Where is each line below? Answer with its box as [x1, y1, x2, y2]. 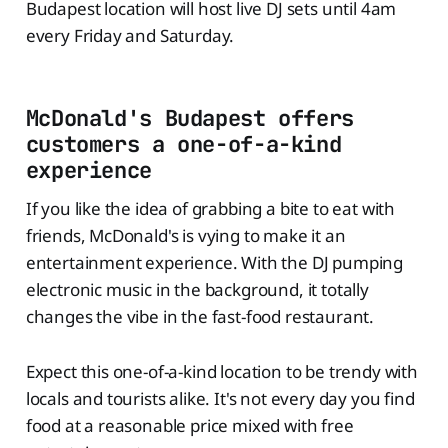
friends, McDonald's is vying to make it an [25, 224, 346, 248]
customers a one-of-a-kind [25, 129, 342, 160]
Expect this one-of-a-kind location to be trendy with [25, 360, 418, 384]
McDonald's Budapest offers [25, 103, 354, 134]
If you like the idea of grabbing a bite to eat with [25, 197, 396, 221]
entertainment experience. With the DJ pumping [25, 251, 404, 275]
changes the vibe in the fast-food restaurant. [25, 305, 375, 329]
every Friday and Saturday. [25, 24, 235, 48]
